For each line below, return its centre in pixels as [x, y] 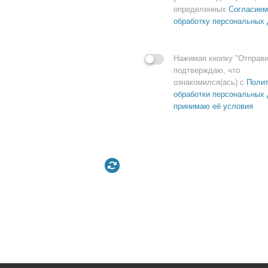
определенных [201, 10]
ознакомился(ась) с [210, 83]
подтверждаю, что [207, 71]
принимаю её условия [213, 106]
